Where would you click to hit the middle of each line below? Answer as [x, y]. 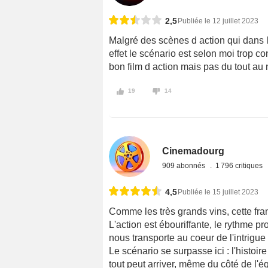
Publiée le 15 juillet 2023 [218, 192]
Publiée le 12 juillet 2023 [218, 21]
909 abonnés [185, 165]
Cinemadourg [194, 151]
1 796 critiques [240, 165]
